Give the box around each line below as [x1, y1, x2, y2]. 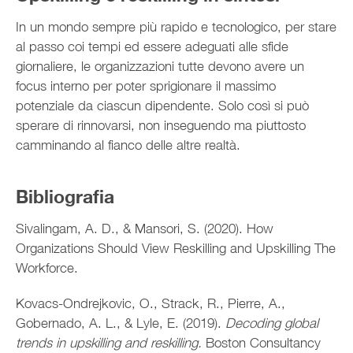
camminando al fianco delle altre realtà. [16, 136, 240, 153]
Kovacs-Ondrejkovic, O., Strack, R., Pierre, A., [16, 295, 285, 311]
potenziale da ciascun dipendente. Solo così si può [16, 97, 309, 113]
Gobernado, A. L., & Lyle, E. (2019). [16, 314, 225, 331]
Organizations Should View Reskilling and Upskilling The [16, 240, 336, 256]
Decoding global [225, 314, 318, 331]
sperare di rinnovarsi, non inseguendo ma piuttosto [16, 117, 306, 133]
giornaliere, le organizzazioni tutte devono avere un [16, 58, 304, 74]
